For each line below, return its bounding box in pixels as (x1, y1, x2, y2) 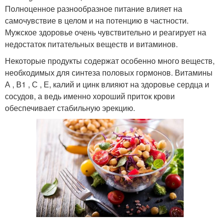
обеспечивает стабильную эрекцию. (5, 102, 135, 113)
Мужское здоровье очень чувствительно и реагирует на (5, 26, 206, 38)
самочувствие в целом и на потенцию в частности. (5, 14, 189, 26)
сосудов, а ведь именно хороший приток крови (5, 90, 175, 102)
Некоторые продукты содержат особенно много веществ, (5, 55, 215, 66)
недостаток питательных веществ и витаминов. (5, 38, 178, 50)
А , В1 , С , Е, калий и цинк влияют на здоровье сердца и (5, 78, 209, 90)
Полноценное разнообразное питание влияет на (5, 2, 182, 14)
